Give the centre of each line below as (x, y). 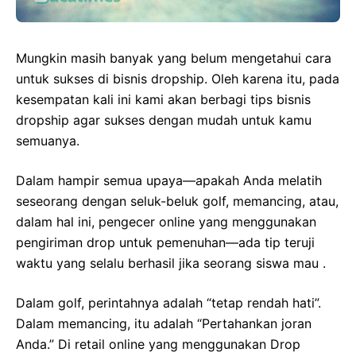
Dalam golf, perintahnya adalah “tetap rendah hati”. (168, 303)
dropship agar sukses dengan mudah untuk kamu (164, 120)
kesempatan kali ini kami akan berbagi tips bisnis (163, 100)
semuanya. (48, 141)
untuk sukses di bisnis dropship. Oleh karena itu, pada (178, 79)
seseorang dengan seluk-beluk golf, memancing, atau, (177, 201)
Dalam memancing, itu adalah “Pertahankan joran (164, 324)
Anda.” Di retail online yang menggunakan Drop (158, 344)
